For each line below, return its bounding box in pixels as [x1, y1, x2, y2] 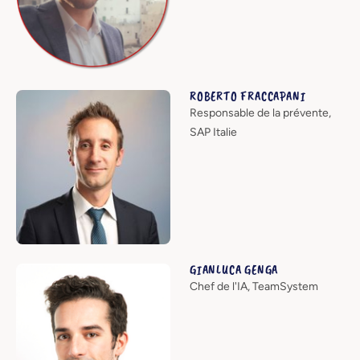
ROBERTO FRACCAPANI [190, 88, 306, 104]
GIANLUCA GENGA [190, 261, 279, 278]
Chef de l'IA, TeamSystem [190, 279, 318, 293]
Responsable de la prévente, [190, 105, 331, 120]
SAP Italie [190, 125, 237, 139]
